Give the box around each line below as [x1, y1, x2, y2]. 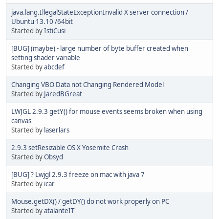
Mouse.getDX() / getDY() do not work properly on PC [11, 197, 169, 206]
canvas [11, 116, 31, 125]
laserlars [44, 125, 69, 134]
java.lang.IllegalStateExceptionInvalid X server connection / [11, 7, 188, 17]
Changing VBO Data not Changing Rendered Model [11, 80, 164, 89]
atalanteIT [44, 206, 74, 215]
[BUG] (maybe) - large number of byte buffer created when [11, 44, 188, 53]
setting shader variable [11, 53, 80, 62]
